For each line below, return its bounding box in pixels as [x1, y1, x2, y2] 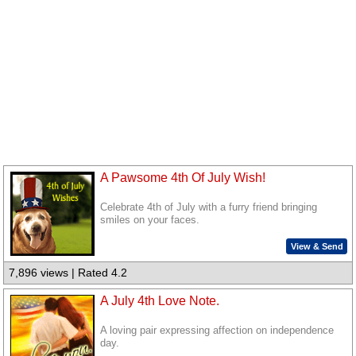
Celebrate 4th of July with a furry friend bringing [100, 202, 318, 214]
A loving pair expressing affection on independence [100, 325, 335, 337]
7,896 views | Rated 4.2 [9, 266, 128, 280]
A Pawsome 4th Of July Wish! [100, 171, 266, 185]
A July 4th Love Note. [100, 294, 220, 308]
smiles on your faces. [100, 215, 200, 226]
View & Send [290, 241, 343, 251]
